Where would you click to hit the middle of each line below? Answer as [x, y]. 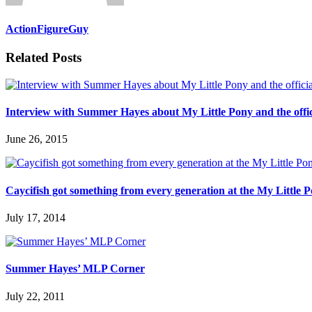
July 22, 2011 [35, 296]
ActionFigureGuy [47, 29]
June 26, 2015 [37, 139]
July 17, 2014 [36, 217]
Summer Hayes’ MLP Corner [75, 269]
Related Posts [44, 58]
